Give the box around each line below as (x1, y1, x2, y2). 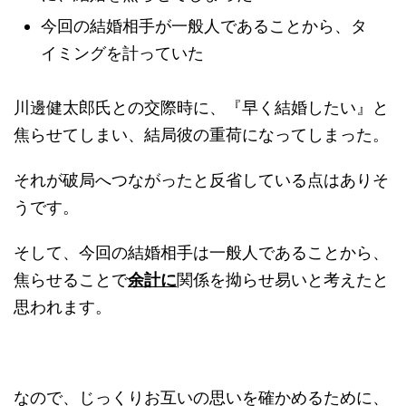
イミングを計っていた (41, 43, 204, 63)
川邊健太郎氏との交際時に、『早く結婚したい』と (14, 97, 389, 117)
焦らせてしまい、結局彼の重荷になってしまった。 (14, 124, 389, 144)
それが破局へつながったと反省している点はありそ (14, 169, 389, 189)
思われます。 (14, 296, 111, 316)
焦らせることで (14, 269, 128, 289)
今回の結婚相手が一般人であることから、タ (41, 15, 367, 35)
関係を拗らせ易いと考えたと (177, 269, 389, 289)
